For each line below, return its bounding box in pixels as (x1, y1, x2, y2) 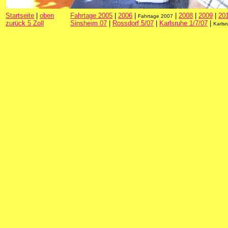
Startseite (6, 12, 34, 19)
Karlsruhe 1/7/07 (159, 19, 208, 27)
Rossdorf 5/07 (112, 19, 154, 27)
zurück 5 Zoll (6, 19, 44, 27)
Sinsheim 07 (70, 19, 107, 27)
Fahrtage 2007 (138, 13, 173, 19)
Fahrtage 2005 (70, 12, 112, 19)
